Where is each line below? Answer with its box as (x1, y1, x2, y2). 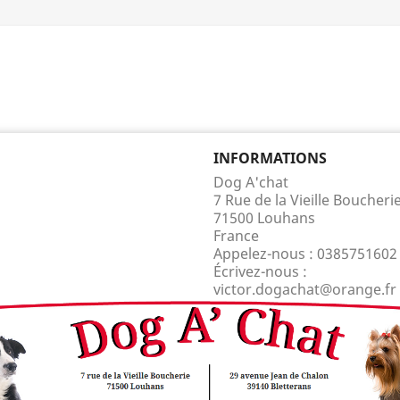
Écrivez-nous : (213, 261, 307, 281)
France (213, 225, 259, 246)
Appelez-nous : (213, 243, 317, 263)
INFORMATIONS (213, 147, 327, 168)
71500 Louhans (213, 207, 315, 228)
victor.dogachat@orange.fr (213, 279, 396, 299)
